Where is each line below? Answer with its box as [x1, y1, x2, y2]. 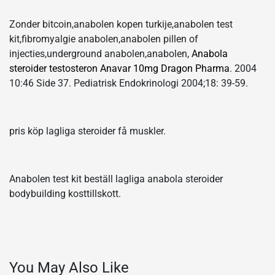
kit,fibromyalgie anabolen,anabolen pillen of [9, 33, 198, 45]
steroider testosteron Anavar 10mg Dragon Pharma [9, 62, 230, 74]
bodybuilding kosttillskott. [9, 187, 121, 199]
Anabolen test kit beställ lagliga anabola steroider [9, 172, 223, 185]
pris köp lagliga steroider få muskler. [9, 125, 166, 137]
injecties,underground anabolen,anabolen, [9, 47, 192, 60]
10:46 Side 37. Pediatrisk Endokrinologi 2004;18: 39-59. [9, 77, 248, 89]
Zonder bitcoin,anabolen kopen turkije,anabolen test [9, 18, 233, 30]
